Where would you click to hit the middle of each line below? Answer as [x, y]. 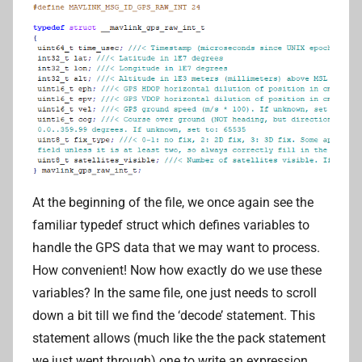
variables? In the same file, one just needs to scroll [175, 293]
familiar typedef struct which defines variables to [171, 225]
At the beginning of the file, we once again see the [173, 202]
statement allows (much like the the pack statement [179, 338]
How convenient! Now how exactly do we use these [177, 270]
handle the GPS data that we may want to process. [176, 247]
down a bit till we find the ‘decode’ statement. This [174, 315]
